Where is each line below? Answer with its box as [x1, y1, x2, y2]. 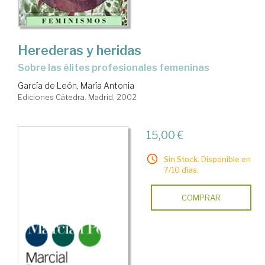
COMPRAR [181, 192, 221, 202]
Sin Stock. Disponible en [163, 154, 251, 164]
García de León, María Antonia [18, 80, 134, 91]
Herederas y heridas [18, 42, 141, 58]
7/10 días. [163, 164, 199, 174]
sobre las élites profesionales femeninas [24, 62, 209, 73]
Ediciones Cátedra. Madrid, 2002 [18, 92, 137, 102]
